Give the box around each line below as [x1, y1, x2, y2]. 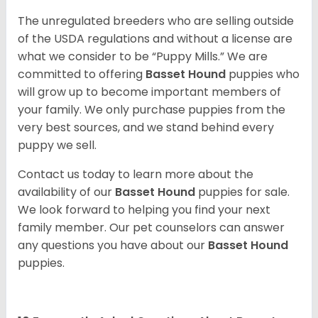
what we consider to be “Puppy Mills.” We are [18, 48, 268, 65]
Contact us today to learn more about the [18, 166, 253, 183]
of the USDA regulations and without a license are [18, 31, 292, 48]
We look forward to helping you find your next [18, 202, 270, 219]
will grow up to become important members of [18, 84, 281, 101]
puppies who [229, 66, 300, 83]
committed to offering [18, 66, 146, 83]
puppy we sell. [18, 137, 97, 154]
